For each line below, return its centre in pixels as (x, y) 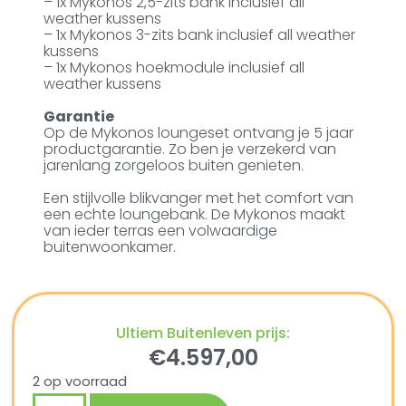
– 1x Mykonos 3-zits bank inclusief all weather (200, 34)
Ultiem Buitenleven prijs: (203, 333)
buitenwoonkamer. (110, 246)
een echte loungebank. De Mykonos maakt (195, 214)
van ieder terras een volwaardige (161, 230)
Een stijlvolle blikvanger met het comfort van (199, 198)
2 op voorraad (80, 381)
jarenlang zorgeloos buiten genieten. (174, 165)
